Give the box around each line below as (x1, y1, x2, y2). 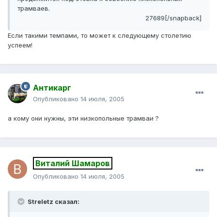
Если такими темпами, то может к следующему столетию (8, 31, 191, 39)
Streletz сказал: (26, 198, 79, 206)
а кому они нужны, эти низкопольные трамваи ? (8, 114, 159, 123)
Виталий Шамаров (35, 158, 110, 169)
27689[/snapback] (145, 14, 201, 22)
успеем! (8, 41, 32, 49)
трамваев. (17, 4, 50, 12)
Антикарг (33, 83, 71, 93)
